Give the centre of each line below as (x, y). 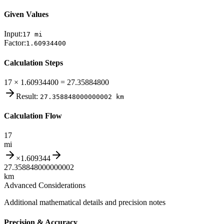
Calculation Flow (33, 116)
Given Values (26, 14)
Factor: (15, 43)
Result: (27, 96)
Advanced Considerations (45, 185)
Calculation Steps (33, 62)
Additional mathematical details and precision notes (85, 202)
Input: (13, 34)
